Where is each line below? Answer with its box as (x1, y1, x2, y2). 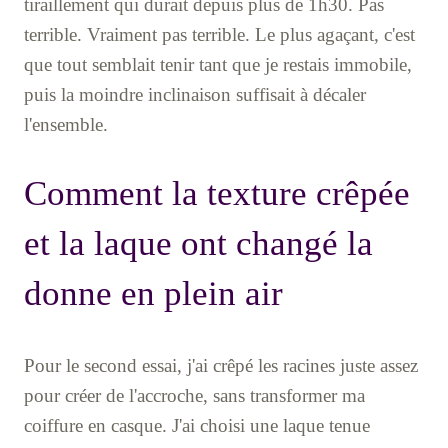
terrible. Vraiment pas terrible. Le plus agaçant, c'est (24, 23, 415, 45)
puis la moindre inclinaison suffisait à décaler (24, 83, 366, 105)
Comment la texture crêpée (24, 173, 410, 213)
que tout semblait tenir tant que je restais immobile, (24, 53, 412, 75)
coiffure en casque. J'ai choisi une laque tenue (24, 414, 370, 436)
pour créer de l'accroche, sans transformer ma (24, 384, 365, 406)
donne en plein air (24, 273, 283, 313)
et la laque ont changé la (24, 223, 373, 263)
